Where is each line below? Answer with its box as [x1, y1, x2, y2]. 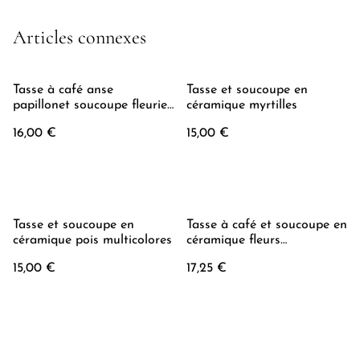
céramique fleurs [186, 234, 280, 247]
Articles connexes [13, 26, 146, 49]
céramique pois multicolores [13, 234, 172, 247]
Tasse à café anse [13, 84, 113, 96]
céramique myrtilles [186, 99, 297, 112]
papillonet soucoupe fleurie [13, 99, 167, 112]
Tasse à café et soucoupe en [186, 219, 347, 231]
